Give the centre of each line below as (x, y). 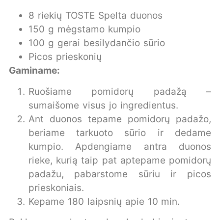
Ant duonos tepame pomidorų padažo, (120, 119)
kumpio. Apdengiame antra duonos (120, 146)
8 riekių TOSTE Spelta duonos (96, 16)
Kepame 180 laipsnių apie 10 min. (106, 201)
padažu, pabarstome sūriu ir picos (120, 174)
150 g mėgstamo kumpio (84, 29)
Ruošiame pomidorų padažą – (120, 91)
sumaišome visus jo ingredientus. (105, 105)
